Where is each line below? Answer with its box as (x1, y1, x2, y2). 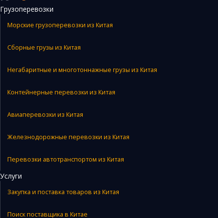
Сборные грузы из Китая (7, 43, 81, 52)
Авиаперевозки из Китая (7, 110, 83, 119)
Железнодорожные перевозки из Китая (7, 132, 129, 141)
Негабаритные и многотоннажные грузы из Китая (7, 65, 157, 74)
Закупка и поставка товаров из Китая (7, 187, 119, 196)
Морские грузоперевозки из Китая (7, 20, 113, 29)
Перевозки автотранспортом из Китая (7, 155, 124, 163)
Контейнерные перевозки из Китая (7, 88, 115, 96)
